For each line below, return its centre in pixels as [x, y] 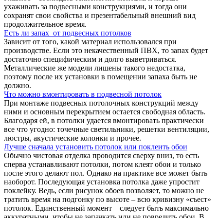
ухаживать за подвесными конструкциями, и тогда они [95, 6]
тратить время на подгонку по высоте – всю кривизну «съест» [108, 199]
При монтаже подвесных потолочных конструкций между [101, 103]
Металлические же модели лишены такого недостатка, [95, 68]
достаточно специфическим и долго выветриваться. [90, 59]
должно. [18, 85]
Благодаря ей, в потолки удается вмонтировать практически [104, 120]
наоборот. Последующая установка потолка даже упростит [102, 182]
